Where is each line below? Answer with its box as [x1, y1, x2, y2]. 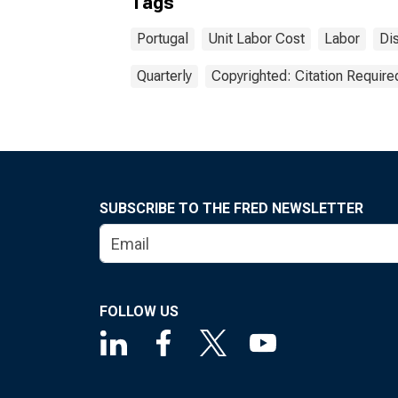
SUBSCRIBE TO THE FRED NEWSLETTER [99, 200, 363, 217]
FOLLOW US [99, 303, 179, 320]
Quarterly [137, 68, 192, 84]
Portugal [137, 30, 188, 47]
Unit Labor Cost [208, 30, 305, 47]
